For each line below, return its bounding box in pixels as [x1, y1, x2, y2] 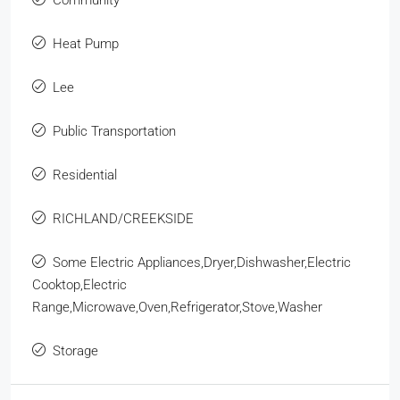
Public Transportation [53, 122, 176, 139]
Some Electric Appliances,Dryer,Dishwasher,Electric [53, 254, 351, 271]
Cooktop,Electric [32, 276, 127, 293]
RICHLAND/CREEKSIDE [53, 210, 194, 227]
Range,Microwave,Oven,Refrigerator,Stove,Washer [32, 298, 322, 315]
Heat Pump [53, 35, 119, 52]
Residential [53, 166, 117, 183]
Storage [53, 342, 98, 359]
